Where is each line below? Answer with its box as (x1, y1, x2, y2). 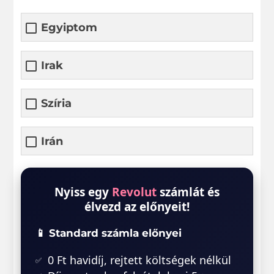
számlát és (157, 183, 220, 200)
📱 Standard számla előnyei (35, 226, 182, 239)
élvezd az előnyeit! (84, 198, 190, 215)
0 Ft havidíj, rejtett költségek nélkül (48, 252, 232, 267)
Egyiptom (41, 20, 98, 34)
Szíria (41, 96, 72, 110)
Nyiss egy (54, 183, 112, 200)
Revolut (112, 183, 157, 200)
